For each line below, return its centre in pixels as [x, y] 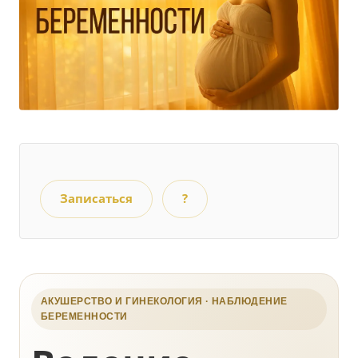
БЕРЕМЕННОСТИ [84, 317]
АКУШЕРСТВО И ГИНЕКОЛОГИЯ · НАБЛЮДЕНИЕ [164, 302]
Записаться [96, 198]
